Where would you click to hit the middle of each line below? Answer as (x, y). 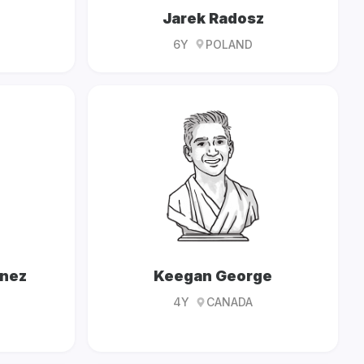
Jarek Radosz (213, 18)
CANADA (230, 302)
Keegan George (213, 276)
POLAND (229, 44)
